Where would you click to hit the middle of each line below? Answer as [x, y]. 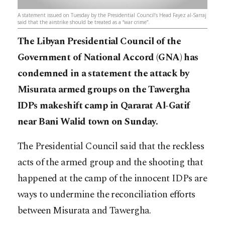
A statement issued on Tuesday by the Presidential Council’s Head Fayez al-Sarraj [112, 15]
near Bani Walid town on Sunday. [88, 122]
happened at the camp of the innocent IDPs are [113, 178]
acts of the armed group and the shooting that [110, 162]
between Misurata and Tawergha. [84, 210]
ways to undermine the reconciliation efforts [106, 194]
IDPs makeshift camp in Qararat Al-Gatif [104, 105]
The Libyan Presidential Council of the [99, 41]
